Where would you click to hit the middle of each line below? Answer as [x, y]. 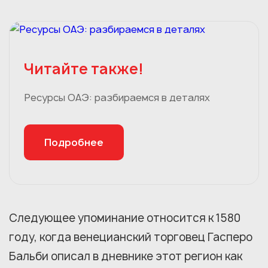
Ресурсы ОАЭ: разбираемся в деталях [117, 97]
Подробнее [74, 142]
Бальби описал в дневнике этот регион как [126, 256]
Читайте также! [84, 68]
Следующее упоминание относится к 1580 [125, 218]
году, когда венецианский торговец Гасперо [131, 237]
